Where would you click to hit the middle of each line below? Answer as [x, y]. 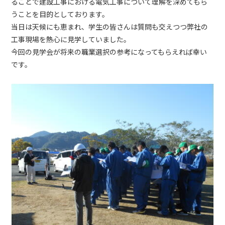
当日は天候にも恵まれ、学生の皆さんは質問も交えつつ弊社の [109, 26]
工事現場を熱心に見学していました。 [71, 39]
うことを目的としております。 [60, 14]
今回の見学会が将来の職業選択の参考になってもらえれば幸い [109, 51]
